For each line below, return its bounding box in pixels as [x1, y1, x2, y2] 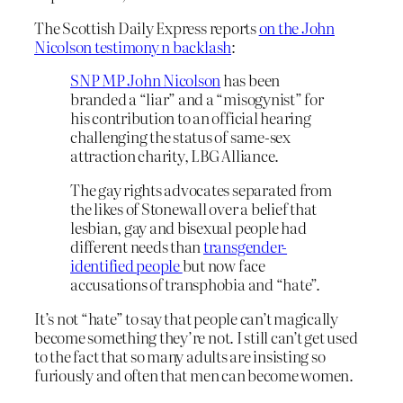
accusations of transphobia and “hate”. [70, 273, 320, 296]
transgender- [202, 235, 288, 258]
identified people [70, 254, 183, 277]
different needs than [70, 235, 203, 258]
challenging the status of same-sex [70, 125, 291, 148]
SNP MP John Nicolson [70, 68, 221, 92]
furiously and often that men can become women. [34, 363, 354, 386]
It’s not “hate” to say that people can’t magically [34, 306, 339, 329]
